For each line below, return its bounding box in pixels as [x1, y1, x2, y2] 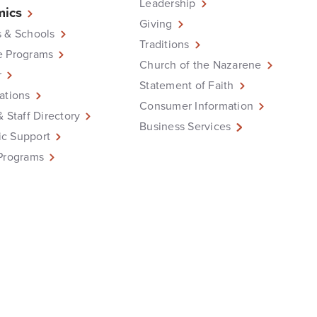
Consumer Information [139, 98, 254, 114]
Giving [139, 16, 173, 32]
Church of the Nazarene [139, 57, 262, 73]
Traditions [139, 36, 190, 52]
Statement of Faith [139, 77, 234, 93]
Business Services [139, 118, 231, 134]
